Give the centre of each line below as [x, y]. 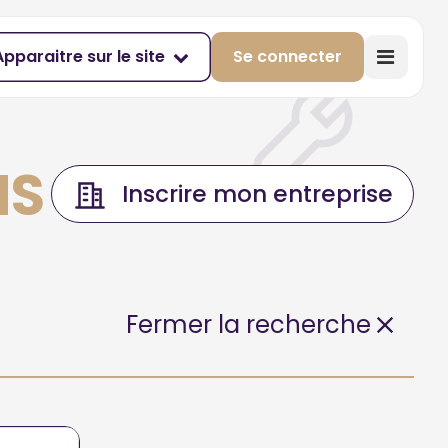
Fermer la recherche [249, 324]
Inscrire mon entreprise [258, 194]
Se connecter [287, 56]
